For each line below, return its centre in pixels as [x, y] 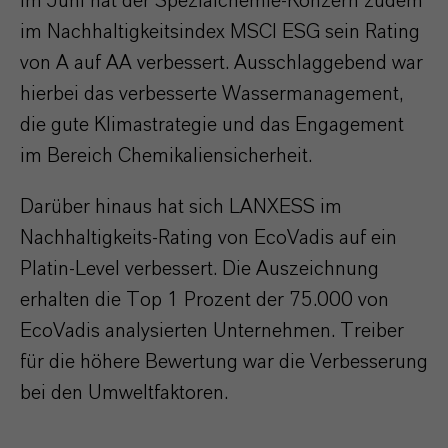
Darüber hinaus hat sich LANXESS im [181, 207]
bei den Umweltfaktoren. [124, 393]
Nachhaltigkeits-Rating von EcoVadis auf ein [208, 238]
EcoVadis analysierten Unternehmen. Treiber [212, 331]
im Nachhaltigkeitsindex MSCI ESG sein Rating [220, 32]
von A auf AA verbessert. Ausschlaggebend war [221, 63]
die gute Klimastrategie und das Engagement [212, 125]
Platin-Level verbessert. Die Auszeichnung [199, 269]
